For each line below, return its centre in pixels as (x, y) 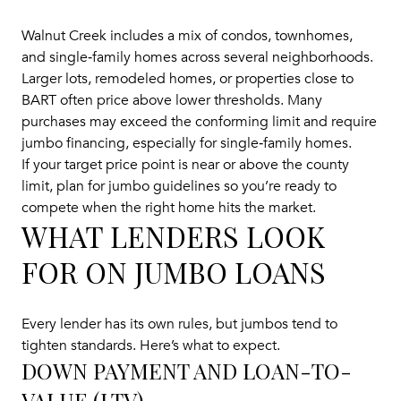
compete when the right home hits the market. (169, 207)
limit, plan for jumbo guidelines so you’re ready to (179, 186)
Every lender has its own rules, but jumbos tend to (179, 324)
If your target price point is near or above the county (185, 164)
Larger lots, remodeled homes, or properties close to (188, 78)
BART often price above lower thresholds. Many (172, 100)
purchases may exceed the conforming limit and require (199, 121)
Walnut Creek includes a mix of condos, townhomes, (187, 35)
